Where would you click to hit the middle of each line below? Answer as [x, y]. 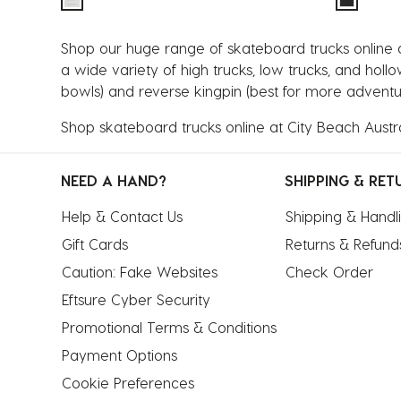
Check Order [329, 272]
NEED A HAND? [114, 181]
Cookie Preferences [128, 383]
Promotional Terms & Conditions [169, 328]
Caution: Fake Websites [140, 272]
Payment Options [119, 355]
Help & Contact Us [122, 217]
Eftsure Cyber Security [136, 300]
